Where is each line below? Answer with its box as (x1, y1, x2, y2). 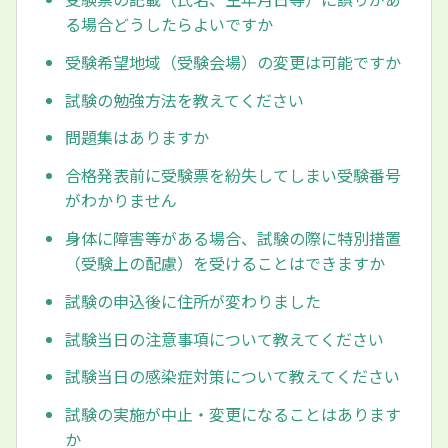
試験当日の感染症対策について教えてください (65, 364, 400, 389)
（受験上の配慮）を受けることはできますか (65, 250, 385, 275)
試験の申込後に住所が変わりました (65, 288, 321, 313)
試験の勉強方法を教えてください (65, 87, 304, 112)
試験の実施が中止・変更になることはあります (65, 402, 401, 427)
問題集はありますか (65, 125, 209, 150)
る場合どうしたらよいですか (65, 12, 273, 37)
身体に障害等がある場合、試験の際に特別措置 (65, 225, 401, 250)
